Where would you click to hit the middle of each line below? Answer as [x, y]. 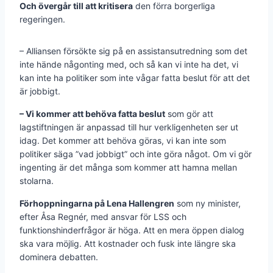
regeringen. [42, 19]
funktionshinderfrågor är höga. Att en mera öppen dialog [132, 230]
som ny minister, [207, 203]
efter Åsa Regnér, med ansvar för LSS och [103, 216]
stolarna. [37, 180]
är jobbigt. [40, 91]
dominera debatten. [59, 257]
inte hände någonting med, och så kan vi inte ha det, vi [129, 64]
